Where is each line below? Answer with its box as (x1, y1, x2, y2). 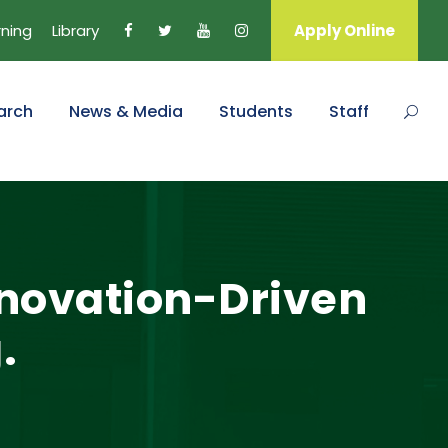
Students (219, 100, 293, 123)
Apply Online (294, 20, 395, 41)
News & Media (69, 100, 183, 123)
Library (52, 20, 99, 41)
